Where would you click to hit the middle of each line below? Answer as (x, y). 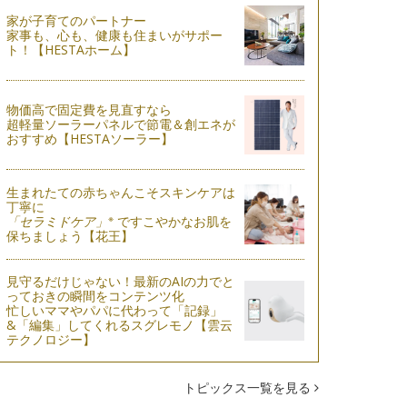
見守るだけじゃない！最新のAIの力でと (120, 281)
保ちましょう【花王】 (69, 236)
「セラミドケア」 (57, 222)
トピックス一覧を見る (248, 387)
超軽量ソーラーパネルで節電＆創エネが (120, 124)
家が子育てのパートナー (76, 20)
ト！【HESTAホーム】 (70, 49)
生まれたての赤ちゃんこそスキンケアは (120, 193)
